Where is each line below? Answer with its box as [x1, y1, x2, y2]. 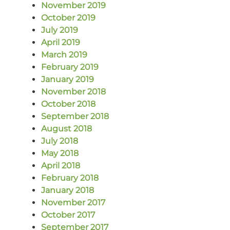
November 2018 [41, 86, 106, 97]
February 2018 [41, 172, 99, 183]
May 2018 [41, 148, 79, 158]
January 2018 [41, 185, 94, 195]
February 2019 [41, 62, 99, 72]
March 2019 [41, 49, 87, 60]
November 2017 [41, 197, 105, 207]
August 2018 [41, 123, 92, 133]
